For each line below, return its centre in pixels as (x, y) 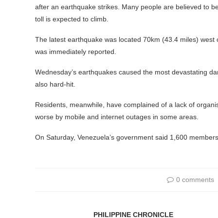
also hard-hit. (55, 84)
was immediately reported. (76, 52)
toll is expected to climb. (72, 19)
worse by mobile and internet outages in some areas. (117, 117)
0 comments (195, 180)
